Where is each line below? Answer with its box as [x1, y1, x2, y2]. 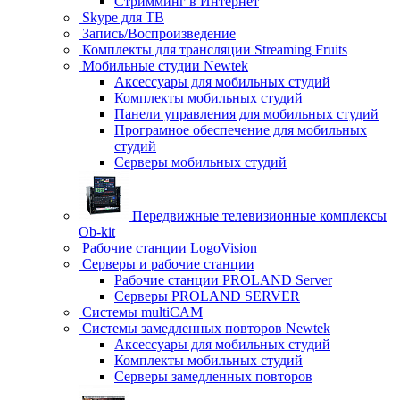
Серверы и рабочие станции [79, 256, 254, 271]
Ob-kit [79, 224, 115, 239]
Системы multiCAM [79, 304, 203, 320]
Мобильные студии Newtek [79, 58, 248, 73]
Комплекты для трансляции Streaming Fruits [79, 42, 347, 57]
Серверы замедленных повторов [114, 369, 312, 384]
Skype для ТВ [79, 10, 164, 25]
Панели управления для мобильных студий [114, 106, 379, 121]
